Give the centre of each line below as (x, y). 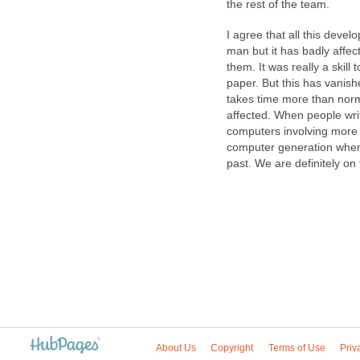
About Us (176, 348)
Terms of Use (297, 348)
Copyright (232, 348)
